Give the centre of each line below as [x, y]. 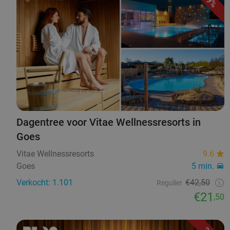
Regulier [170, 183]
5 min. [203, 166]
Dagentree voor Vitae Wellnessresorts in [109, 122]
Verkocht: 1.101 [45, 182]
